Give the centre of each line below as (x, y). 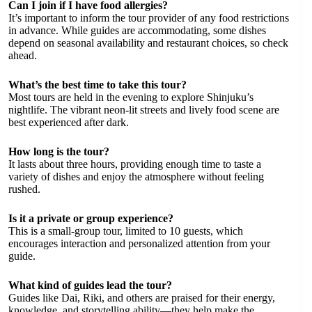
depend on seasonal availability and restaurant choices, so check (148, 42)
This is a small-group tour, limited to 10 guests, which (126, 231)
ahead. (23, 55)
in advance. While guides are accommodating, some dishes (137, 30)
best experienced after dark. (69, 122)
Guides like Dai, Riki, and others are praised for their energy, (142, 297)
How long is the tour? (59, 151)
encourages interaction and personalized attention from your (139, 243)
